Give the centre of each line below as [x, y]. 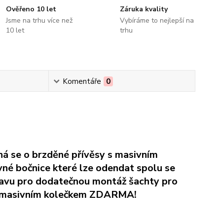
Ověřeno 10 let [31, 9]
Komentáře [82, 81]
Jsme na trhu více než [39, 20]
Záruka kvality [144, 9]
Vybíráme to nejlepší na [157, 20]
